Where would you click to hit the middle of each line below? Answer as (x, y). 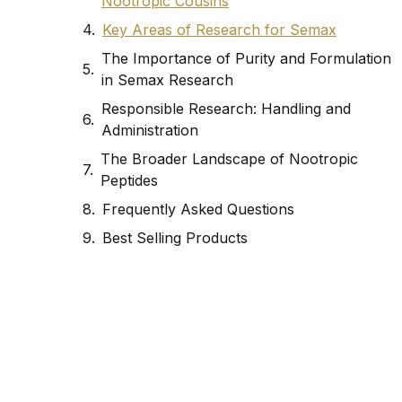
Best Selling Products (175, 238)
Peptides (129, 181)
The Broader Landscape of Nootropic (229, 159)
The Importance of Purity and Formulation (246, 59)
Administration (150, 131)
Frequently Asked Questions (198, 210)
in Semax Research (167, 80)
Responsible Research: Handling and (226, 109)
